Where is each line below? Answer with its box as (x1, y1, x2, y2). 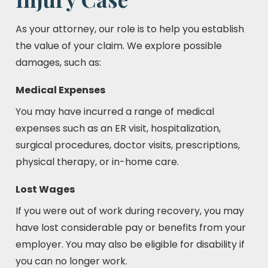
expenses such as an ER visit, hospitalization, (16, 121, 221, 135)
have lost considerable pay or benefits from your (16, 221, 246, 234)
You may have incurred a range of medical (16, 105, 214, 118)
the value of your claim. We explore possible (16, 39, 222, 53)
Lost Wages (16, 182, 75, 196)
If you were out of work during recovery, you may (16, 204, 244, 218)
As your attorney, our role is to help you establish (16, 22, 244, 36)
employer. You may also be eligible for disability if (16, 237, 245, 251)
